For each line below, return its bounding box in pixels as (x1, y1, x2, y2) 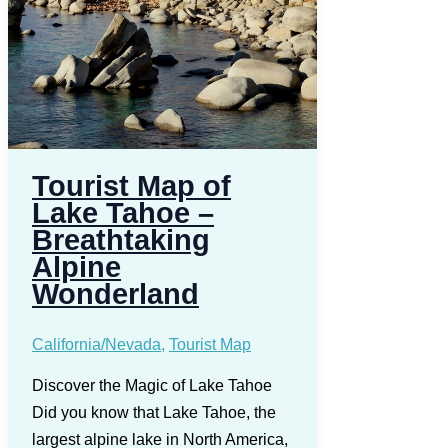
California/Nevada (32, 335, 161, 353)
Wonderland (32, 278, 199, 311)
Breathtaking (32, 224, 210, 257)
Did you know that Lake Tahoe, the (32, 403, 276, 421)
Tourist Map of (32, 170, 231, 203)
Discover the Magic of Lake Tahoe (32, 376, 272, 394)
